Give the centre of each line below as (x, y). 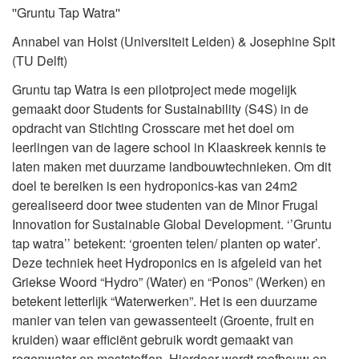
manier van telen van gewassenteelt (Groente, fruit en (163, 321)
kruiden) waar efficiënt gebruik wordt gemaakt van (153, 340)
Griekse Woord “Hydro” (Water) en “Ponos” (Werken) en (169, 282)
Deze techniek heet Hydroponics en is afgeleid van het (167, 263)
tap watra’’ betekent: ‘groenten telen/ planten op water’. (166, 244)
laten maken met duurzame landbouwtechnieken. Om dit (171, 167)
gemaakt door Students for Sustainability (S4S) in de (160, 109)
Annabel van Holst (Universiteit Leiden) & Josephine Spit (173, 42)
